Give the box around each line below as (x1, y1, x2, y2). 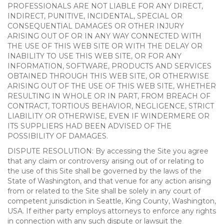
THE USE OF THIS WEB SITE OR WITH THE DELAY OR (7, 41, 202, 50)
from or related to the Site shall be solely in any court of (7, 186, 200, 195)
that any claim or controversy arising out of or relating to (7, 156, 204, 165)
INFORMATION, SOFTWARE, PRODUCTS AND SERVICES (7, 61, 211, 70)
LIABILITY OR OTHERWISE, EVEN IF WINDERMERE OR (7, 111, 209, 120)
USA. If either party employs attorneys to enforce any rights (7, 206, 216, 215)
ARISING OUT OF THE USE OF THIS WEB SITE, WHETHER (7, 81, 216, 90)
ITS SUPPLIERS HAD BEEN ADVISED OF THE (7, 121, 171, 130)
